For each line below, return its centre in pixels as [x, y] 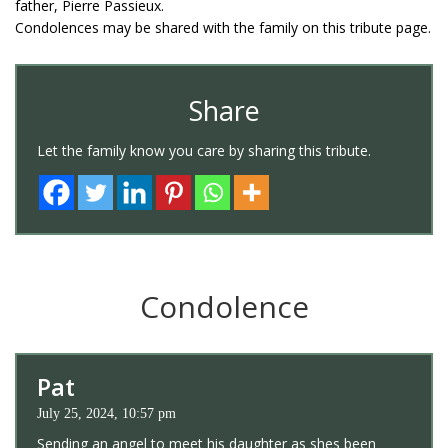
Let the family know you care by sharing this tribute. [204, 150]
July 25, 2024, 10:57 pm [106, 413]
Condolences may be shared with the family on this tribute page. [223, 27]
